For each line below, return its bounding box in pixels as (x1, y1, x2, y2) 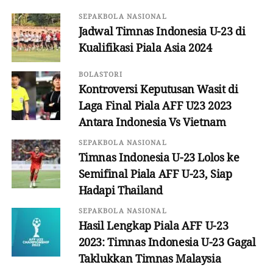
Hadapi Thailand (78, 184, 163, 197)
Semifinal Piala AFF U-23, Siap (78, 168, 232, 180)
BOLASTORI (78, 71, 122, 79)
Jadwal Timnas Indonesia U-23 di (78, 25, 246, 38)
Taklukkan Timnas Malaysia (78, 252, 221, 265)
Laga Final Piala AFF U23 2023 (78, 99, 232, 112)
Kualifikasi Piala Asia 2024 (78, 41, 212, 54)
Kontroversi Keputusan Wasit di (78, 83, 238, 96)
